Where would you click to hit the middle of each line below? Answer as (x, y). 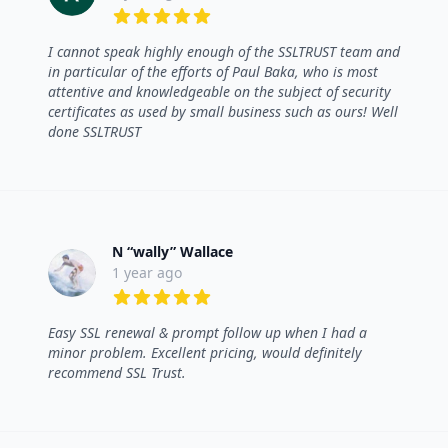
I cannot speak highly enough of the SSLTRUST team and (224, 52)
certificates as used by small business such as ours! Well (223, 112)
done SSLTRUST (94, 132)
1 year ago (147, 273)
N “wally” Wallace (172, 252)
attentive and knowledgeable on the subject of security (219, 92)
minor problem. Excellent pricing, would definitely (205, 353)
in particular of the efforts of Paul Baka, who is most (213, 72)
